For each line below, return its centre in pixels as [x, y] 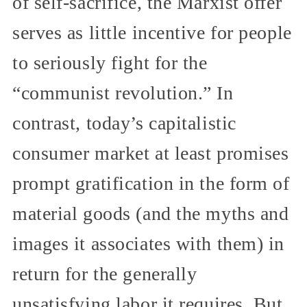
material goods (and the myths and [151, 213]
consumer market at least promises [151, 153]
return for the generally [105, 273]
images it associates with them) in [149, 243]
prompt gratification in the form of [151, 183]
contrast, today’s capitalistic [124, 123]
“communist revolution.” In [123, 93]
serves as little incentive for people [152, 32]
